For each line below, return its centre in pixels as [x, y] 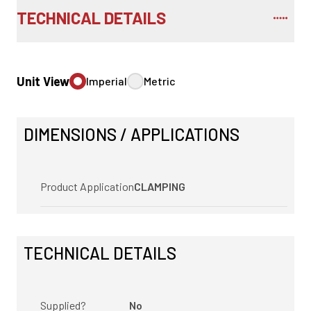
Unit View [43, 82]
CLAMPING [160, 187]
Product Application [87, 187]
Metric [160, 81]
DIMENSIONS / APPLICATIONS [132, 135]
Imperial [107, 81]
